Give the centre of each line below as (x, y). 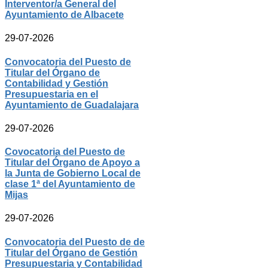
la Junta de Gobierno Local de (73, 173)
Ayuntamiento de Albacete (64, 15)
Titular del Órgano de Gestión (71, 252)
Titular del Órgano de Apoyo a (72, 163)
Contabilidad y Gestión (57, 83)
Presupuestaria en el (51, 94)
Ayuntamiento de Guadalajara (72, 105)
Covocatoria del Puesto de (65, 152)
